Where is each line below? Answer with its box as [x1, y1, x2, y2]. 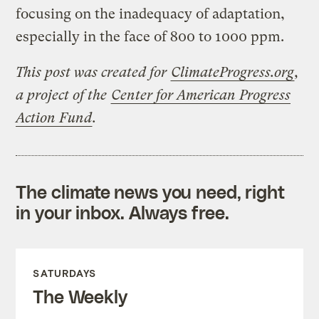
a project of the [16, 86, 111, 103]
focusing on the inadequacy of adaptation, [16, 5, 286, 22]
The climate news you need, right [16, 180, 286, 202]
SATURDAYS [33, 266, 97, 279]
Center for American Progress [111, 86, 291, 103]
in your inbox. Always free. [16, 201, 229, 223]
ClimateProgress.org [171, 63, 295, 80]
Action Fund [16, 109, 93, 126]
